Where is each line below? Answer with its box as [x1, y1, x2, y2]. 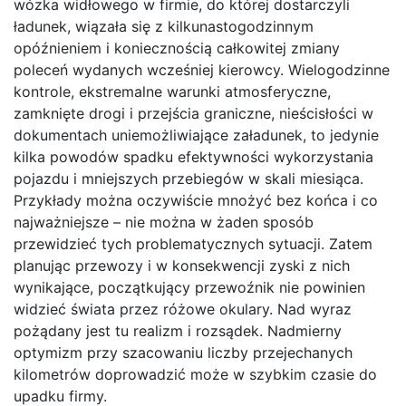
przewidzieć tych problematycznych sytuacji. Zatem [14, 235, 372, 253]
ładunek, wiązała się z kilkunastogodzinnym [14, 17, 314, 35]
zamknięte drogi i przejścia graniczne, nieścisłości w [14, 104, 373, 122]
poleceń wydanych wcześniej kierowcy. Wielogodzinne [14, 61, 390, 79]
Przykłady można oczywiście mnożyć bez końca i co [14, 191, 378, 209]
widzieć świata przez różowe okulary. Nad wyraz [14, 300, 352, 318]
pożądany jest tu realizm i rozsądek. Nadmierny [14, 322, 342, 340]
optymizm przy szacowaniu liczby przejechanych [14, 343, 353, 362]
